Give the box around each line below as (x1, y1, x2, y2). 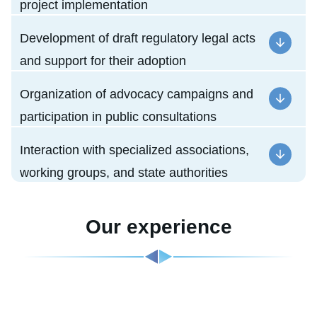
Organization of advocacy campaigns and (20, 87, 253, 102)
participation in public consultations (20, 110, 217, 125)
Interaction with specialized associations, (20, 143, 249, 158)
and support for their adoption (20, 54, 186, 69)
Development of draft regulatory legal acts (20, 31, 255, 46)
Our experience (85, 216, 232, 238)
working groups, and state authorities (20, 166, 228, 180)
